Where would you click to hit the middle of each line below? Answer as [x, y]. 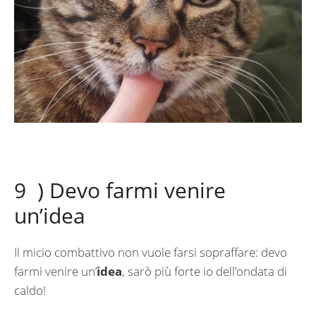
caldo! [30, 290]
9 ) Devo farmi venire [120, 190]
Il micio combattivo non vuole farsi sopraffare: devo [151, 252]
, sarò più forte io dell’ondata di [205, 271]
